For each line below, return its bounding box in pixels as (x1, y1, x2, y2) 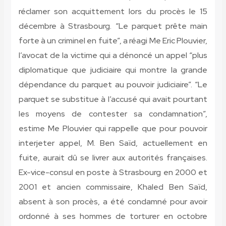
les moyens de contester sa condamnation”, (18, 108, 208, 120)
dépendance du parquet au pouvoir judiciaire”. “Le (18, 79, 208, 90)
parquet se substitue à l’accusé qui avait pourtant (18, 94, 208, 105)
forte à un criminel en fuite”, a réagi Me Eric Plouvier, (18, 35, 208, 46)
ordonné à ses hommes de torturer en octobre (18, 211, 208, 222)
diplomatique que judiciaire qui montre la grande (18, 65, 208, 76)
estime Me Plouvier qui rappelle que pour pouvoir (18, 123, 208, 134)
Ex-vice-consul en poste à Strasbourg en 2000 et (18, 167, 208, 178)
